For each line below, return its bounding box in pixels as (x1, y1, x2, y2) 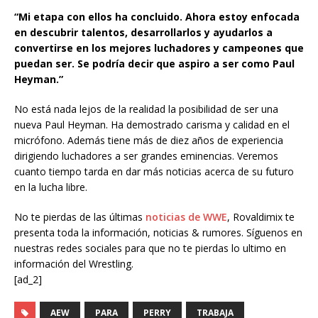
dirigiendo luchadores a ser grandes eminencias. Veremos (14, 149, 278, 163)
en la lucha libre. (14, 180, 87, 194)
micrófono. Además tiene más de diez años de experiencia (14, 133, 283, 147)
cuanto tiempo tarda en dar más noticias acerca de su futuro (14, 165, 294, 178)
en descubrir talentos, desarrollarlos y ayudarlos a (14, 26, 273, 39)
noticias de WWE (146, 210, 227, 224)
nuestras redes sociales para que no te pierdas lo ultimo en (14, 241, 286, 255)
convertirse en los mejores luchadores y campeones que (14, 41, 304, 55)
